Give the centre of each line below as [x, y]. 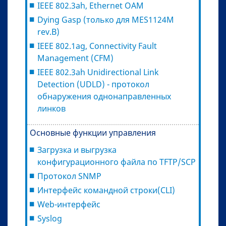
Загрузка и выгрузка [77, 150]
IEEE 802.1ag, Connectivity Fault [97, 46]
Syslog [50, 218]
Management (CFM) [75, 58]
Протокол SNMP [69, 176]
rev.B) [48, 32]
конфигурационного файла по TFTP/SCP [117, 162]
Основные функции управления [93, 132]
